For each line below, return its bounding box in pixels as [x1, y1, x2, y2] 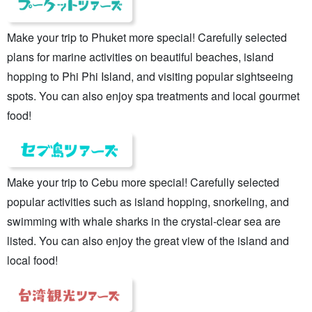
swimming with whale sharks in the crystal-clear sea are [7, 212, 281, 229]
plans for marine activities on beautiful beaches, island [7, 48, 274, 65]
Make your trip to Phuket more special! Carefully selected [7, 29, 287, 45]
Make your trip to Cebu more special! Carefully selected [7, 173, 279, 190]
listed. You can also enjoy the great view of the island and [7, 232, 289, 249]
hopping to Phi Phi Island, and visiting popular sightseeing [7, 68, 293, 84]
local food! [7, 251, 58, 268]
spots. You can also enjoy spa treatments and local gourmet [7, 87, 299, 104]
